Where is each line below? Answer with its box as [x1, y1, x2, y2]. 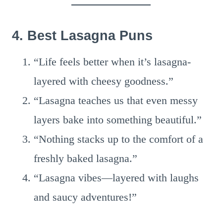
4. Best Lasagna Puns [12, 28, 153, 43]
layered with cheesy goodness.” [34, 75, 173, 87]
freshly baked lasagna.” [34, 152, 137, 165]
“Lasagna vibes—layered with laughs [34, 171, 199, 184]
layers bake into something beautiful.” [34, 113, 202, 126]
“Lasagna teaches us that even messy [34, 94, 198, 107]
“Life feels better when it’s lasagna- [34, 55, 191, 68]
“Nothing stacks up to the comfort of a [34, 133, 203, 145]
